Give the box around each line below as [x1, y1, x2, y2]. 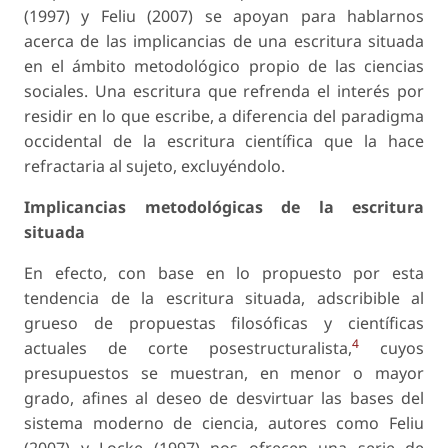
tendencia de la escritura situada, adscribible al [24, 287, 424, 310]
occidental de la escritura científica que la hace [24, 130, 424, 153]
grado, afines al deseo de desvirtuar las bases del [24, 387, 424, 410]
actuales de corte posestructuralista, [24, 337, 352, 360]
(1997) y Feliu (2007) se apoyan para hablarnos [24, 5, 424, 28]
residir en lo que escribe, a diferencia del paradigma [24, 105, 424, 128]
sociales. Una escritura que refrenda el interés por [24, 80, 424, 103]
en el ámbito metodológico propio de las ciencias [24, 55, 424, 78]
